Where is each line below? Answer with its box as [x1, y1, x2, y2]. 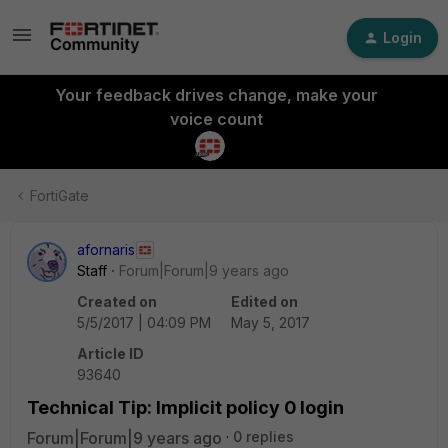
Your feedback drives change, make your [54, 85, 378, 105]
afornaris [77, 241, 135, 258]
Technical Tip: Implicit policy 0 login [27, 397, 344, 418]
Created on [77, 293, 157, 310]
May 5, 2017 [231, 314, 310, 331]
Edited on [231, 293, 298, 310]
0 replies [233, 428, 294, 445]
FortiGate [30, 187, 89, 204]
